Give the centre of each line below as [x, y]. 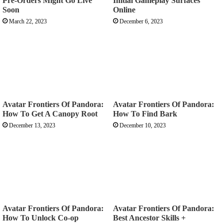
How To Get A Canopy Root [50, 114]
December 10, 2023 [143, 126]
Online [124, 9]
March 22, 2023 [28, 21]
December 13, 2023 [32, 126]
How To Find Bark [145, 114]
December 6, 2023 [141, 21]
